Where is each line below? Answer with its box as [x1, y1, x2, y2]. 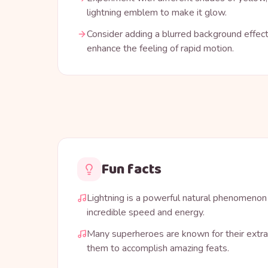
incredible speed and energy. [87, 206, 205, 220]
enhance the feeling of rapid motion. [87, 42, 234, 56]
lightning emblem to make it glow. [87, 6, 227, 20]
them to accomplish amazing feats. [87, 242, 229, 255]
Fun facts [101, 157, 162, 181]
